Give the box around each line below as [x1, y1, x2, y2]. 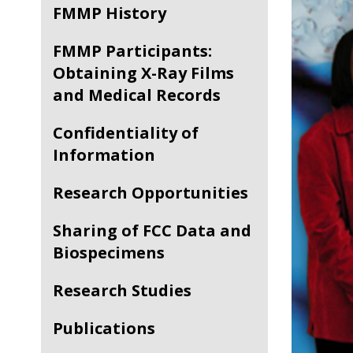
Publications [63, 318, 155, 339]
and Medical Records [53, 84, 221, 106]
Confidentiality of [53, 122, 63, 143]
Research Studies [64, 280, 191, 301]
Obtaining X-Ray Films [53, 62, 234, 84]
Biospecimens [53, 242, 165, 263]
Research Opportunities [64, 182, 248, 203]
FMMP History [61, 2, 166, 24]
